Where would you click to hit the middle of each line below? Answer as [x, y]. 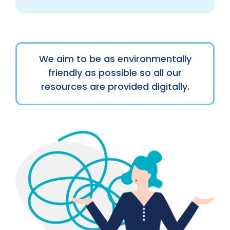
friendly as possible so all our [115, 73]
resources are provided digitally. [115, 87]
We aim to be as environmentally [115, 59]
